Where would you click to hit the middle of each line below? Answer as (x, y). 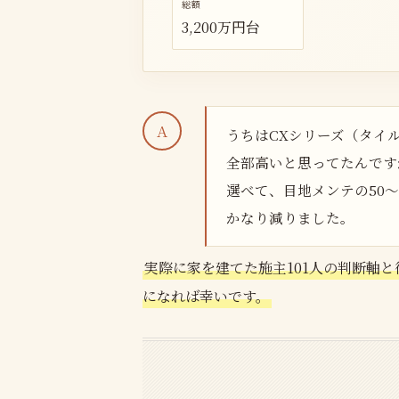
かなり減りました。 (290, 218)
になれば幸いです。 (206, 297)
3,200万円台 (221, 27)
